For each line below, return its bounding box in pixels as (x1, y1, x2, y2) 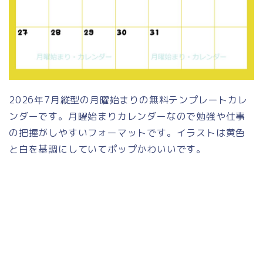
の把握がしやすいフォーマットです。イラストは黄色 (9, 126, 246, 140)
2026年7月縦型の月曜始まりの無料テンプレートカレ (9, 93, 248, 107)
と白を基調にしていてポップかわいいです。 (9, 143, 206, 156)
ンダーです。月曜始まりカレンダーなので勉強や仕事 (9, 110, 246, 123)
